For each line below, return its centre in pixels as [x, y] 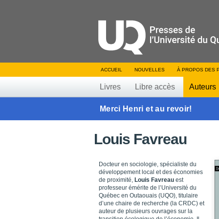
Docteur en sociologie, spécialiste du [148, 164]
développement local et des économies [151, 172]
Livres [110, 87]
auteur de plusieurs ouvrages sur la [146, 211]
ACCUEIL [111, 70]
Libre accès [155, 87]
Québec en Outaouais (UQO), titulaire [148, 196]
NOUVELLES [150, 70]
